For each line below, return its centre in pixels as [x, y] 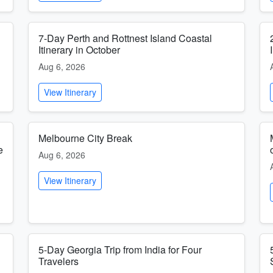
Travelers [58, 261]
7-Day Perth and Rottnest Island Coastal [125, 38]
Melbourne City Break [85, 138]
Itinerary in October [79, 50]
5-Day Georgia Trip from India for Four [120, 250]
